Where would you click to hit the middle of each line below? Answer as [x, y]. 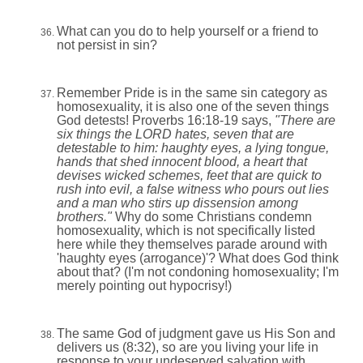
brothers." [84, 217]
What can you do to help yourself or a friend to [188, 32]
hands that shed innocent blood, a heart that [182, 162]
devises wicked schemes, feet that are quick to [189, 176]
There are [307, 121]
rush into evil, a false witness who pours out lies [193, 190]
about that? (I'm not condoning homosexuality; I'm [198, 272]
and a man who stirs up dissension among [177, 203]
